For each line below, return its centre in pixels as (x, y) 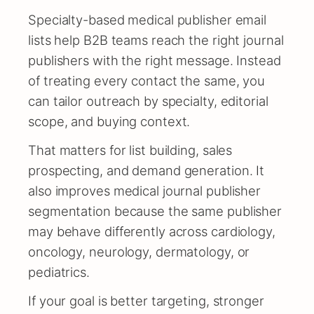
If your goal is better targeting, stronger (146, 300)
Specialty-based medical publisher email (148, 19)
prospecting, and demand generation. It (146, 170)
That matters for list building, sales (130, 150)
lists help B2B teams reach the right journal (156, 40)
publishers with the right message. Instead (155, 60)
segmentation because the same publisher (155, 211)
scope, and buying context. (109, 121)
